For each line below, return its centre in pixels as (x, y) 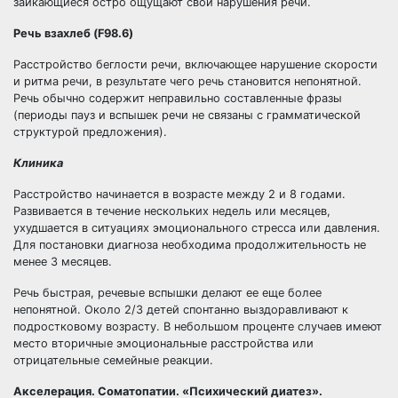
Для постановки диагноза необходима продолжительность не (190, 245)
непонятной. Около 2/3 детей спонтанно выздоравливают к (181, 310)
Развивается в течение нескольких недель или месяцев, (172, 211)
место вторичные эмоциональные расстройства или (163, 343)
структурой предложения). (90, 132)
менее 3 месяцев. (63, 262)
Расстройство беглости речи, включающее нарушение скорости (195, 64)
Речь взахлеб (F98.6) (73, 33)
